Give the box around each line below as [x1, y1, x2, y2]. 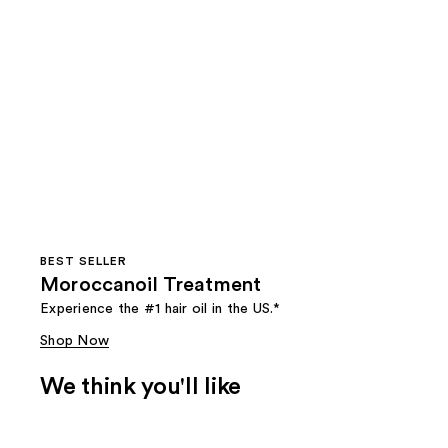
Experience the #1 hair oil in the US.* [40, 301, 281, 316]
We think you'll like [40, 374, 241, 399]
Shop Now [40, 333, 110, 348]
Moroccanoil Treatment [40, 274, 262, 295]
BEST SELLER [40, 254, 128, 267]
